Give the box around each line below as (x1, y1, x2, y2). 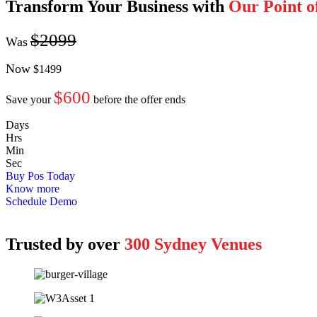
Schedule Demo (6, 195, 77, 208)
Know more (6, 183, 59, 195)
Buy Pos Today (6, 170, 75, 183)
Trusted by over (6, 235, 125, 254)
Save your (6, 93, 54, 106)
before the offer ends (91, 93, 185, 106)
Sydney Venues (150, 235, 262, 254)
